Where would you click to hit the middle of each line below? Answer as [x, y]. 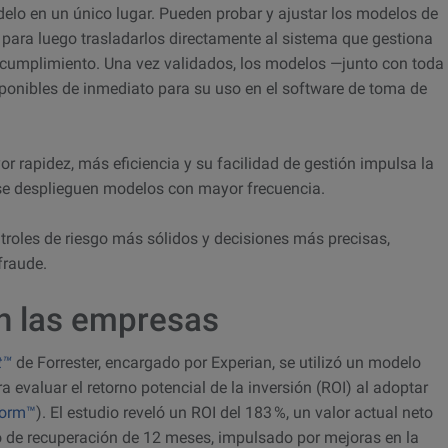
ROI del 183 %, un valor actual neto [312, 413]
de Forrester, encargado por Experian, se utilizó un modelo [216, 363]
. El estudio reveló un [116, 413]
